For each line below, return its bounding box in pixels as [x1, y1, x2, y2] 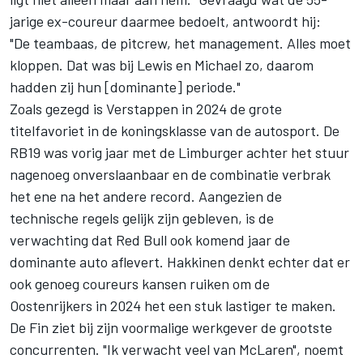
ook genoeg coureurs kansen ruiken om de [10, 274, 270, 293]
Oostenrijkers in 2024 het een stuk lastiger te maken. [10, 296, 336, 314]
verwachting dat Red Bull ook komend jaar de [10, 230, 290, 249]
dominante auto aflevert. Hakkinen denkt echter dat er [10, 252, 350, 271]
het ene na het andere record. [10, 186, 195, 205]
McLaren [239, 340, 293, 358]
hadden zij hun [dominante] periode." [10, 77, 241, 96]
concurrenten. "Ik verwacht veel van [10, 340, 239, 358]
